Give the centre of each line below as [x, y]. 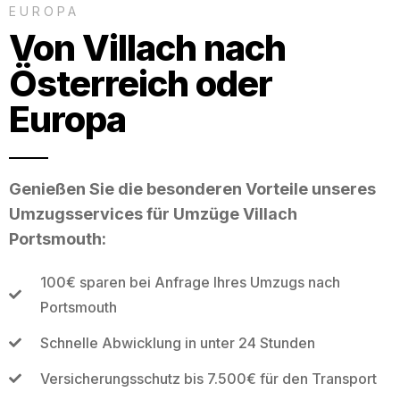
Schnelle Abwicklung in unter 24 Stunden [177, 342]
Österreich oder [141, 83]
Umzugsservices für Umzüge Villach [153, 213]
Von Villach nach [147, 47]
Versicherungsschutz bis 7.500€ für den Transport [208, 378]
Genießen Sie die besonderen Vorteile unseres [192, 188]
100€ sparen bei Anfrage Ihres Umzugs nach [190, 282]
